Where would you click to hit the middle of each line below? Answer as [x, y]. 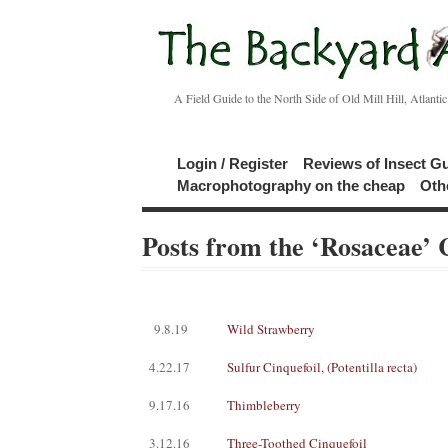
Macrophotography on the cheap [291, 185]
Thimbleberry [263, 405]
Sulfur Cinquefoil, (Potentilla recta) [321, 367]
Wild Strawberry [270, 329]
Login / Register [232, 163]
